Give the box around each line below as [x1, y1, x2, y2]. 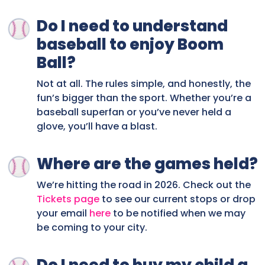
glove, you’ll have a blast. [37, 119, 157, 134]
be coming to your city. [37, 221, 147, 235]
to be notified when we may [111, 206, 245, 221]
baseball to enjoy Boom [37, 34, 224, 56]
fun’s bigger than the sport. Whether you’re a [37, 91, 251, 105]
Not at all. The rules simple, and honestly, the [37, 77, 251, 91]
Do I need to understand [37, 15, 228, 37]
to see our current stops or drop [99, 192, 256, 206]
